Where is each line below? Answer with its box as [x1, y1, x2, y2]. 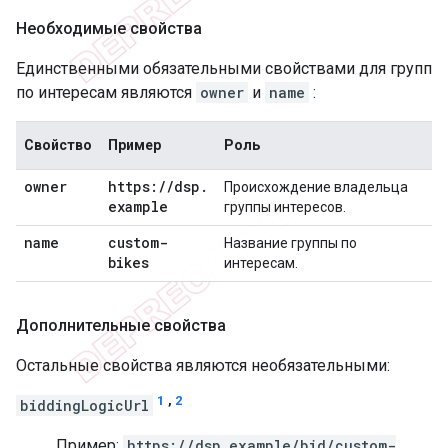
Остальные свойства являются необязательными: [16, 355, 390, 375]
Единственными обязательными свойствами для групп [16, 58, 432, 78]
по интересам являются [16, 82, 196, 102]
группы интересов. [224, 198, 346, 215]
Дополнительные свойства [16, 315, 226, 335]
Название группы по [224, 234, 357, 251]
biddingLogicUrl [20, 395, 149, 415]
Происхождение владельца [224, 178, 408, 195]
